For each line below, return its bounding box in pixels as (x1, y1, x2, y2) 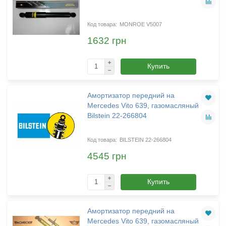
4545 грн (87, 151, 127, 162)
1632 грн (87, 35, 127, 46)
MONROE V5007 (119, 21, 162, 27)
